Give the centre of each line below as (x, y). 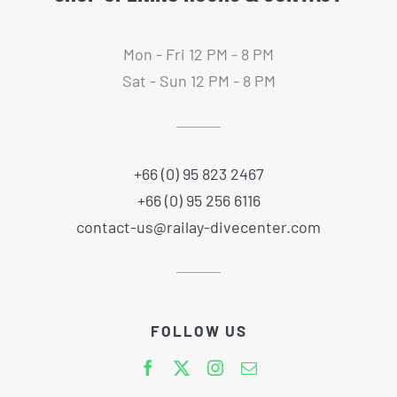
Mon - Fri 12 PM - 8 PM (198, 54)
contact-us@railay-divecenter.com (198, 226)
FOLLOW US (198, 331)
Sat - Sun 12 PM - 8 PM (198, 80)
